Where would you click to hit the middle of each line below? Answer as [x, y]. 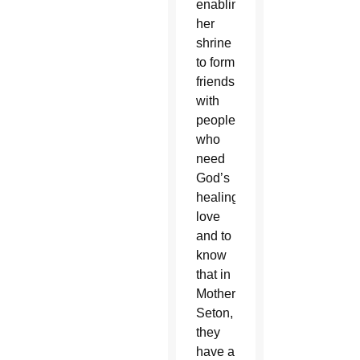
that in [213, 275]
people [215, 121]
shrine [213, 43]
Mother [215, 294]
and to [213, 236]
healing [217, 198]
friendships [227, 82]
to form [215, 63]
